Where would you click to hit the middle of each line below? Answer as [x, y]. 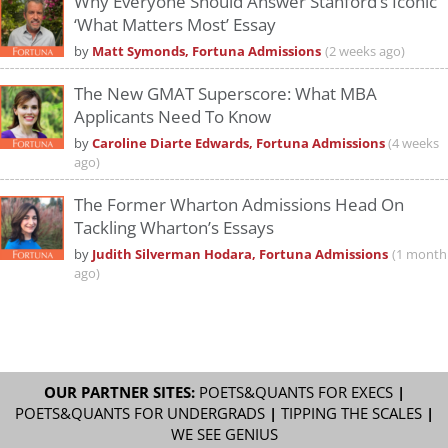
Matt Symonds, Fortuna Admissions [206, 51]
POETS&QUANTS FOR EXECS [295, 392]
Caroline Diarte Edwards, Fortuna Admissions [240, 143]
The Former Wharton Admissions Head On [239, 204]
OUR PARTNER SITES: [121, 392]
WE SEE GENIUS [224, 434]
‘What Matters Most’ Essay [175, 24]
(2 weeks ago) [365, 51]
